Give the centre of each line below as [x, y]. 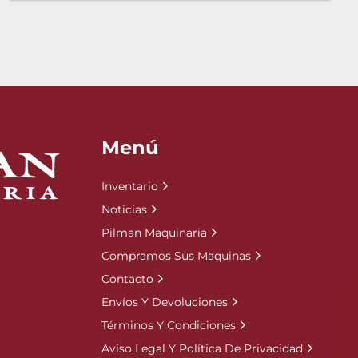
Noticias [124, 209]
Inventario [130, 186]
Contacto [127, 279]
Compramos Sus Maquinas [176, 256]
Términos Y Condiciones [169, 325]
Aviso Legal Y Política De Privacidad [202, 348]
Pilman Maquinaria [154, 233]
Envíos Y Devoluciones [165, 302]
